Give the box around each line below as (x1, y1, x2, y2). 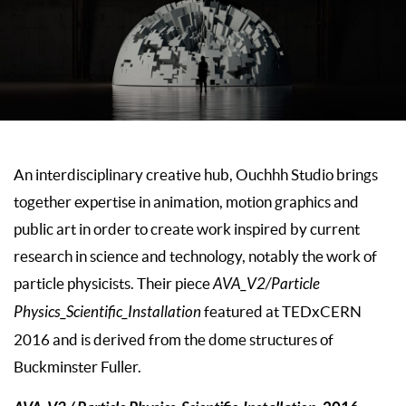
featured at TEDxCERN (201, 303, 362, 320)
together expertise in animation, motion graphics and (14, 193, 359, 210)
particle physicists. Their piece (14, 275, 213, 292)
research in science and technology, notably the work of (14, 247, 377, 265)
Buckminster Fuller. (14, 358, 141, 375)
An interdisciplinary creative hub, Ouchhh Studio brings (14, 166, 378, 183)
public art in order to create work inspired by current (14, 220, 360, 237)
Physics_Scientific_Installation (14, 303, 201, 322)
